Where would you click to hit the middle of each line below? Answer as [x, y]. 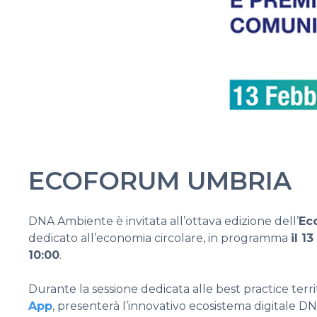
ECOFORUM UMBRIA [160, 180]
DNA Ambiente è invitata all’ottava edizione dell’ [163, 221]
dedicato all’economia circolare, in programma [160, 238]
